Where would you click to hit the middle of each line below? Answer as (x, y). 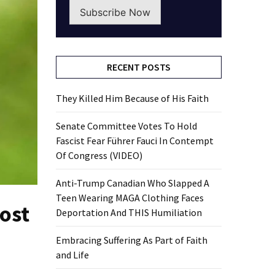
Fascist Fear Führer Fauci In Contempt (135, 141)
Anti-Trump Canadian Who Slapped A (133, 183)
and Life (72, 255)
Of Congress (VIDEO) (99, 156)
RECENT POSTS (139, 67)
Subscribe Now (115, 13)
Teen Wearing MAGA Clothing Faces (130, 198)
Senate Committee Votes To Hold (126, 126)
